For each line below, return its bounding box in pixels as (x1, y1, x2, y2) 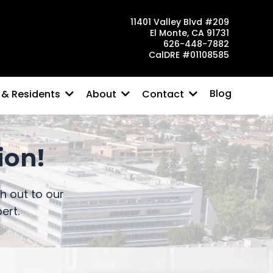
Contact (142, 87, 186, 101)
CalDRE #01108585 (149, 48, 229, 61)
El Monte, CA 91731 (150, 26, 229, 39)
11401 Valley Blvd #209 (130, 15, 229, 28)
